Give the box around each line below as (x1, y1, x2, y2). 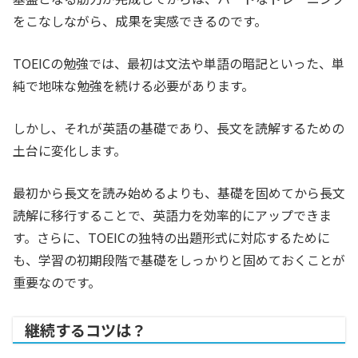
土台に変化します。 (13, 141, 126, 161)
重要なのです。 (13, 272, 101, 292)
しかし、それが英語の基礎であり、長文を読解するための (13, 118, 344, 138)
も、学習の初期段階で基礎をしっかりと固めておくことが (13, 250, 345, 270)
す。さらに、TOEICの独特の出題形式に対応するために (13, 228, 330, 248)
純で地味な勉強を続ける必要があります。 (13, 76, 254, 96)
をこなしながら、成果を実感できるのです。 (13, 11, 267, 31)
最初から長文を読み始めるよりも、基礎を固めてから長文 (13, 183, 345, 203)
